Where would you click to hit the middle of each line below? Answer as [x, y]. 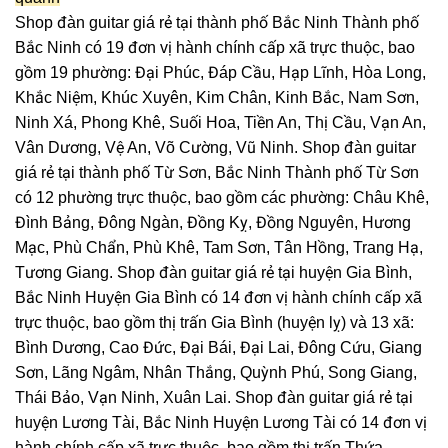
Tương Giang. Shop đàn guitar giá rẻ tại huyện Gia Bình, [213, 272]
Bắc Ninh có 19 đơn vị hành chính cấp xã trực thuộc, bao [215, 47]
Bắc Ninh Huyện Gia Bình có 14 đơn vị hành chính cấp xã [218, 297]
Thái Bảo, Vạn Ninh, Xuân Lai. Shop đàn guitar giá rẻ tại [214, 397]
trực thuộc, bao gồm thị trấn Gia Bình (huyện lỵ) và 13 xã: [214, 322]
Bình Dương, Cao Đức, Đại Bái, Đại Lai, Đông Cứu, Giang [218, 347]
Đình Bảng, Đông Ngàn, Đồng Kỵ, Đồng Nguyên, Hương [213, 222]
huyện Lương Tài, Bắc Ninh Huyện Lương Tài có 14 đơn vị [221, 422]
